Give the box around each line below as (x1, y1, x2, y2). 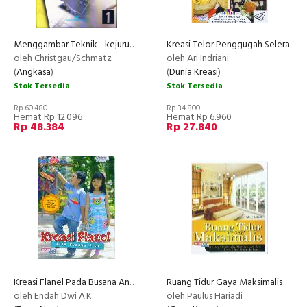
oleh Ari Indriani (167, 50, 229, 66)
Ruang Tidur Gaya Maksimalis (167, 274, 282, 291)
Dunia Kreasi (169, 64, 218, 80)
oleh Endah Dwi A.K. (14, 288, 93, 304)
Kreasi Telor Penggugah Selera (167, 36, 290, 53)
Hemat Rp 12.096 (14, 109, 82, 125)
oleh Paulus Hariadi (167, 288, 243, 304)
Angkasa (16, 64, 51, 80)
